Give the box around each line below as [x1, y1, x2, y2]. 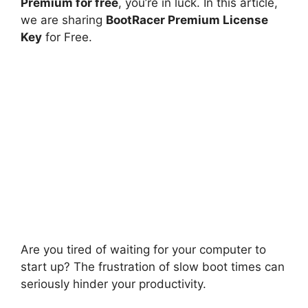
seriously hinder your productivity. [21, 276, 206, 291]
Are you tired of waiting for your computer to [21, 242, 266, 256]
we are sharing [21, 13, 106, 27]
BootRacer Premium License [106, 13, 268, 27]
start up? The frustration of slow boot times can [21, 259, 285, 274]
